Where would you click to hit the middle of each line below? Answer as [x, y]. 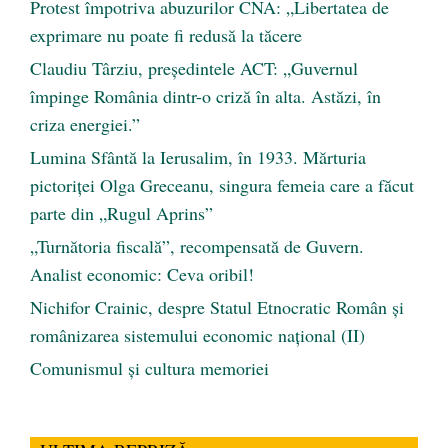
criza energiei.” [85, 124]
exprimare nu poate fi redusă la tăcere [166, 35]
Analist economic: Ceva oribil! [142, 274]
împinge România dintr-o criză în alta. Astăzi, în [205, 96]
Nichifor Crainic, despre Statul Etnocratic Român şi [217, 307]
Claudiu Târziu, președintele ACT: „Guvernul [194, 68]
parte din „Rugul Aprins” [121, 213]
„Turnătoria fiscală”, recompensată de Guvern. [197, 246]
